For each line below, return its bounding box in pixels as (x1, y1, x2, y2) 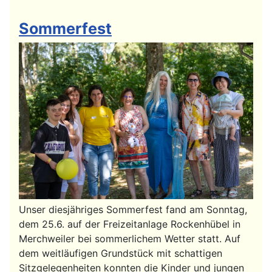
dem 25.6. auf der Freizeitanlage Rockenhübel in (19, 217, 240, 230)
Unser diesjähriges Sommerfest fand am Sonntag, (19, 203, 247, 216)
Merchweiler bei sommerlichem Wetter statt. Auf (19, 232, 240, 245)
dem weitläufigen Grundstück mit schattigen (19, 246, 222, 259)
